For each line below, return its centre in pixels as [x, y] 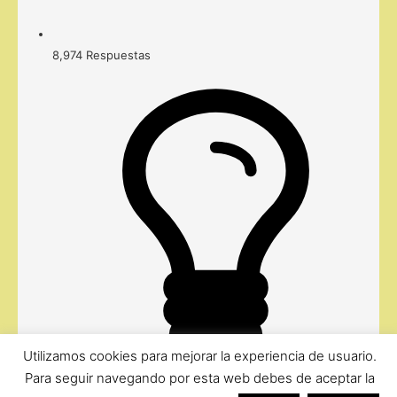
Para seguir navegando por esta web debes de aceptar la [199, 378]
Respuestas [118, 55]
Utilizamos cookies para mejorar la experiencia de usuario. [199, 356]
